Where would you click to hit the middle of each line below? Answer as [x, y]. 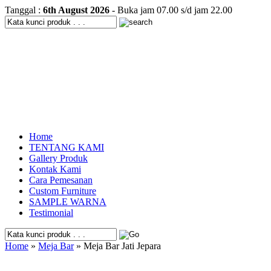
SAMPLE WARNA [68, 202]
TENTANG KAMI [67, 147]
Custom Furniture [63, 191]
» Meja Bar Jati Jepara [117, 246]
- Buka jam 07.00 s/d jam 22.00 [171, 10]
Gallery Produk [58, 158]
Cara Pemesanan [61, 180]
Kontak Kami [55, 169]
